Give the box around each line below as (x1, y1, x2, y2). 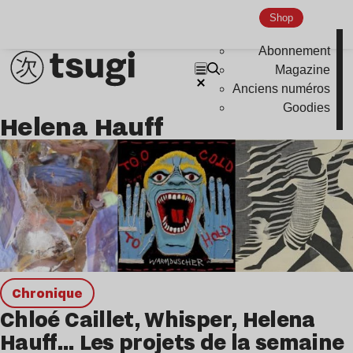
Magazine (275, 63, 331, 77)
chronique (20, 284, 83, 303)
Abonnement (258, 44, 331, 58)
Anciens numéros (232, 82, 331, 96)
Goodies (283, 101, 331, 115)
